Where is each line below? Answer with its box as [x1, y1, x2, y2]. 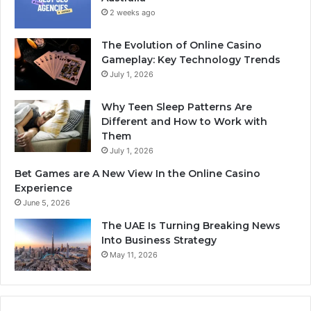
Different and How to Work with [101, 115, 267, 128]
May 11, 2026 [110, 250, 158, 260]
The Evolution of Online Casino [101, 39, 262, 52]
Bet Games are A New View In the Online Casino [15, 167, 260, 180]
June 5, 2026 [23, 198, 70, 208]
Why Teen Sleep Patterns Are [101, 101, 252, 114]
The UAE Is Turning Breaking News [101, 219, 280, 233]
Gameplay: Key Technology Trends [101, 53, 280, 67]
